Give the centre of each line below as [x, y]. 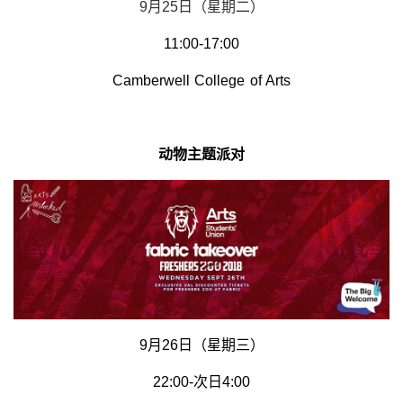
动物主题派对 [201, 154]
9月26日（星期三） [201, 345]
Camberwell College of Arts [201, 81]
